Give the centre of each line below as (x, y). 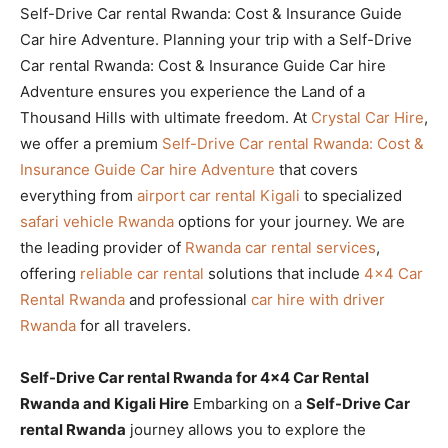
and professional (188, 300)
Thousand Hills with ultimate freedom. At (165, 118)
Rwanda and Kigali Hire (104, 404)
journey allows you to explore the (246, 430)
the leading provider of (102, 248)
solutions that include (284, 274)
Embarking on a (247, 404)
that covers (316, 170)
